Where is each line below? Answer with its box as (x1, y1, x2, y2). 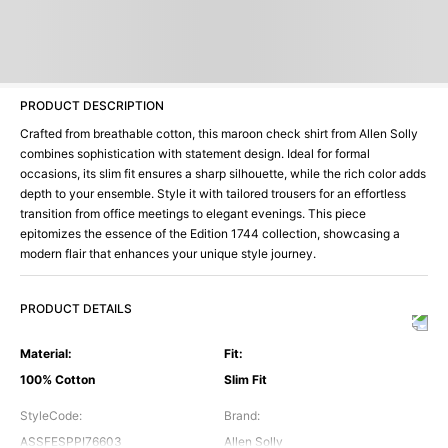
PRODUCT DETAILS (20, 301, 132, 317)
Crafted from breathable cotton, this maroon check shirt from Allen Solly (20, 126, 418, 142)
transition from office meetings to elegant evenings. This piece (20, 206, 366, 222)
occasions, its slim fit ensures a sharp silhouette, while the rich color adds (20, 166, 426, 182)
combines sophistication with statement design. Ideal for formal (20, 146, 370, 162)
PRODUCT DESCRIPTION (20, 98, 164, 114)
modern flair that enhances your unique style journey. (20, 246, 316, 262)
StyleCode (20, 408, 79, 424)
